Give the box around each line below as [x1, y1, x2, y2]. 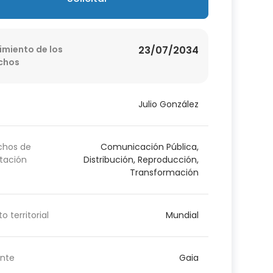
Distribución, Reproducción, [83, 153, 199, 166]
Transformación [129, 166, 199, 179]
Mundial [165, 208, 199, 221]
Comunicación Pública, [100, 140, 199, 153]
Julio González [138, 97, 199, 110]
